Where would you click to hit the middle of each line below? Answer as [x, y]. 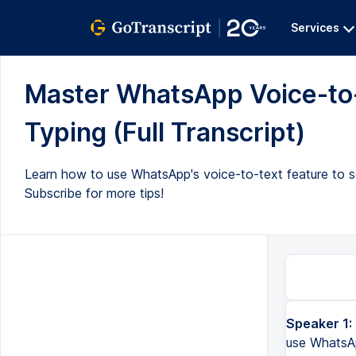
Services [315, 27]
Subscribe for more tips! [94, 193]
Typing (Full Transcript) [165, 132]
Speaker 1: [319, 323]
